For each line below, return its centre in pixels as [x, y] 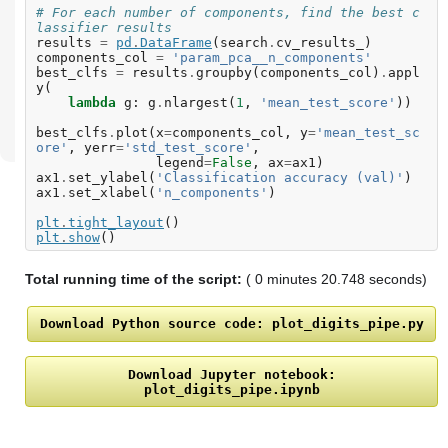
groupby [224, 73]
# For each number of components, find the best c [228, 13]
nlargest [196, 103]
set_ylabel [108, 178]
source [191, 324]
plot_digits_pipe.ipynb [231, 389]
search [244, 43]
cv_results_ [320, 43]
